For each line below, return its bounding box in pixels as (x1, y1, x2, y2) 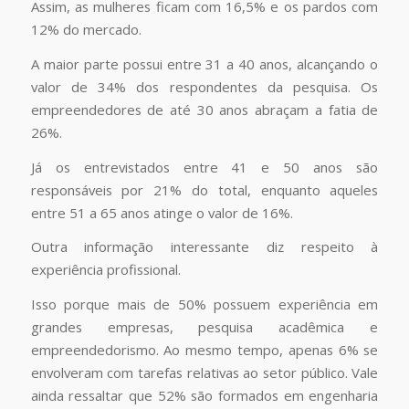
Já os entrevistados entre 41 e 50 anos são (30, 157, 379, 176)
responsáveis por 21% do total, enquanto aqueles (30, 180, 379, 199)
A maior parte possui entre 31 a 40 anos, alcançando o (30, 54, 379, 73)
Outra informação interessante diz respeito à (30, 237, 379, 257)
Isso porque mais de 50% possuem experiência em (30, 295, 379, 314)
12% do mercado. (30, 20, 142, 39)
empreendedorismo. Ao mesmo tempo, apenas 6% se (30, 341, 379, 360)
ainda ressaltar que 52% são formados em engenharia (30, 386, 379, 405)
